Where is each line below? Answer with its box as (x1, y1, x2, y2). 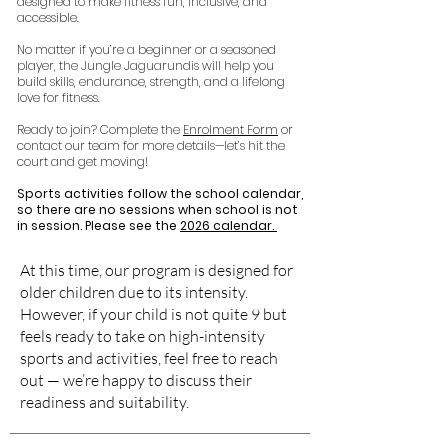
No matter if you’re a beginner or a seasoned (17, 41, 276, 58)
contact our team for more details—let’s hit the (17, 137, 285, 154)
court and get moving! (17, 153, 151, 170)
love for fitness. (17, 89, 100, 106)
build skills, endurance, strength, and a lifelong (17, 73, 285, 90)
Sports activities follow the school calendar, (17, 185, 303, 202)
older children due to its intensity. (20, 282, 248, 302)
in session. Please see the (17, 217, 180, 234)
